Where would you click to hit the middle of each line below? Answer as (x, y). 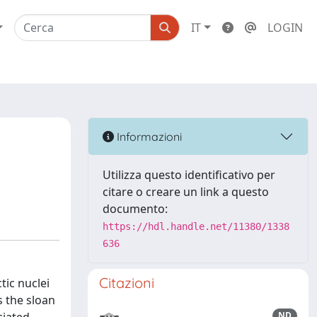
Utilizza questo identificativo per (189, 175)
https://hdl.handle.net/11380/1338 (196, 226)
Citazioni (127, 283)
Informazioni (148, 136)
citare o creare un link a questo (186, 192)
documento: (135, 209)
